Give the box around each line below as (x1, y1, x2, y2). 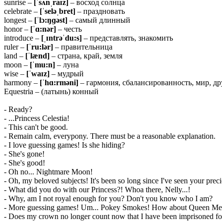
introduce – (4, 33, 41, 42)
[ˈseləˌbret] (40, 6, 75, 15)
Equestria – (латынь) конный (4, 87, 99, 96)
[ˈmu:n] (30, 60, 55, 69)
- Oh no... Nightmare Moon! (4, 167, 93, 176)
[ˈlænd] (25, 51, 50, 60)
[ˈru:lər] (26, 42, 53, 51)
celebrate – (4, 6, 38, 15)
